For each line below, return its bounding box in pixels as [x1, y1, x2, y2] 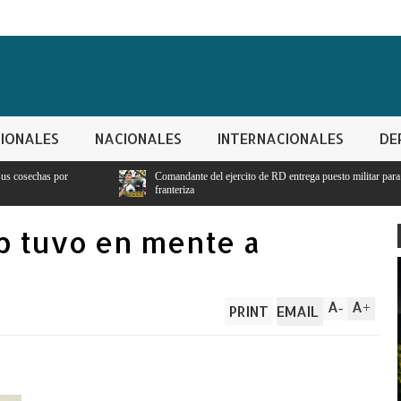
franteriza [38, 183, 78, 196]
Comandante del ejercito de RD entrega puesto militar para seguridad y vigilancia [38, 170, 379, 183]
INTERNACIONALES [218, 129, 344, 148]
